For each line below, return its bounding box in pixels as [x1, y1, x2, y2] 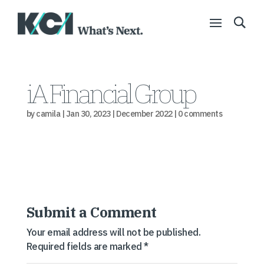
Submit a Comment [26, 203, 157, 222]
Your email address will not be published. [26, 226, 201, 238]
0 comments [178, 108, 223, 119]
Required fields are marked [26, 240, 144, 252]
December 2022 [116, 108, 173, 119]
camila [36, 108, 61, 119]
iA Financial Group [26, 76, 195, 110]
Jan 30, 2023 [65, 108, 111, 119]
